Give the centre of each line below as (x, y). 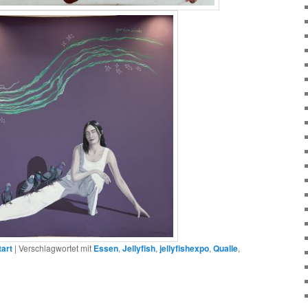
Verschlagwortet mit (55, 247)
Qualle (225, 248)
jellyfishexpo (184, 248)
